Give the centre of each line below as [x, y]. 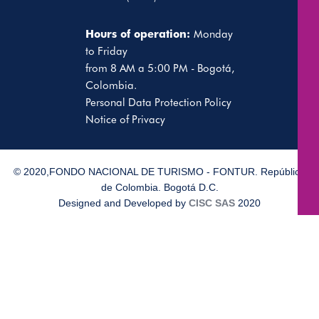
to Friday [106, 51]
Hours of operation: [139, 34]
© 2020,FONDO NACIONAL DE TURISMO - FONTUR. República [159, 172]
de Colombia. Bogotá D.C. [159, 187]
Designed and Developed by [124, 203]
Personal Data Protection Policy [158, 103]
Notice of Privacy [125, 120]
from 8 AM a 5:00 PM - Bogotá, [159, 68]
